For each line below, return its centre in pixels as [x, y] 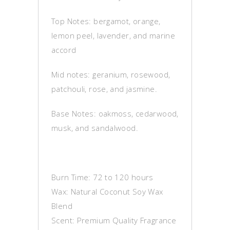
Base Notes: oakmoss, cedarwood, [115, 113]
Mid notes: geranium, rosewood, [111, 74]
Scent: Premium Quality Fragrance [114, 220]
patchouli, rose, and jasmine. [104, 89]
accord [64, 50]
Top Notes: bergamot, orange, [106, 21]
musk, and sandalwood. [95, 128]
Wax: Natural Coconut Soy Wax [107, 191]
